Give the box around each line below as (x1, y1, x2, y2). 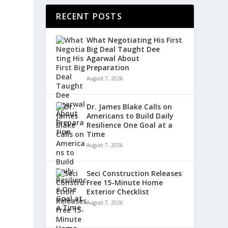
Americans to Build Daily (87, 111, 174, 121)
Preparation (87, 63, 130, 72)
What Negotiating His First (87, 35, 183, 45)
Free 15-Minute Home (87, 178, 163, 187)
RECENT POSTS (56, 11, 122, 22)
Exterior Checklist (87, 187, 150, 196)
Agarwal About (87, 53, 140, 63)
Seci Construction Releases (87, 168, 182, 178)
